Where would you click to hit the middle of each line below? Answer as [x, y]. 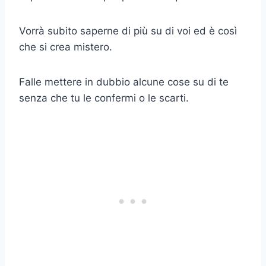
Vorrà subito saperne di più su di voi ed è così [128, 31]
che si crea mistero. [66, 47]
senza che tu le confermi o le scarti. [104, 98]
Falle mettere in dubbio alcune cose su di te [124, 82]
